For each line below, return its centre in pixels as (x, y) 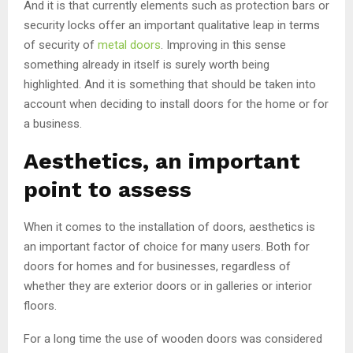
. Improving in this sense (223, 45)
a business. (53, 123)
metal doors (128, 45)
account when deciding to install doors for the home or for (176, 104)
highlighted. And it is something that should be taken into (170, 84)
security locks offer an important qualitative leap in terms (172, 25)
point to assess (108, 189)
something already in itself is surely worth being (147, 64)
